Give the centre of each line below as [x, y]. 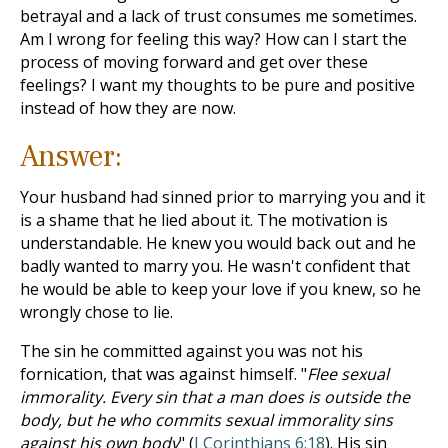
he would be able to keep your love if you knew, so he [220, 289]
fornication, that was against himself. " [163, 374]
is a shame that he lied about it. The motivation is [204, 220]
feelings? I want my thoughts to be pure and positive [217, 85]
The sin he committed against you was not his [191, 351]
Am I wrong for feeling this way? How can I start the [213, 39]
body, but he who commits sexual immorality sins [206, 420]
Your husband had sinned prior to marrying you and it [222, 197]
